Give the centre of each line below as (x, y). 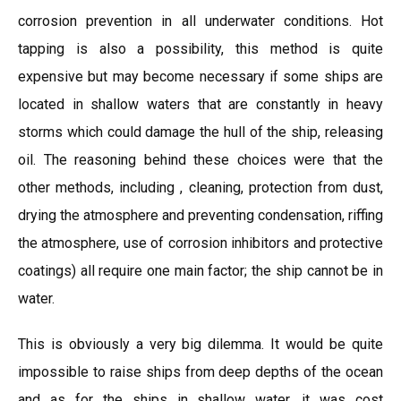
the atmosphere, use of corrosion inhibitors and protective (200, 243)
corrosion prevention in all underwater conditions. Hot (200, 21)
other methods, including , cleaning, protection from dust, (200, 188)
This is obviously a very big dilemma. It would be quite (200, 344)
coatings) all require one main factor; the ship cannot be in (200, 271)
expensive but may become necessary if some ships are (200, 77)
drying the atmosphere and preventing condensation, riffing (200, 215)
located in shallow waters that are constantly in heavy (200, 104)
